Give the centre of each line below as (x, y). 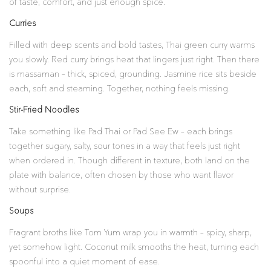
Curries (22, 24)
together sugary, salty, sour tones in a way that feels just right (125, 146)
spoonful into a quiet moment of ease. (84, 262)
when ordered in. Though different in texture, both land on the (129, 161)
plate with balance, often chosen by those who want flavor (121, 175)
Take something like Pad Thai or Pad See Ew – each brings (121, 132)
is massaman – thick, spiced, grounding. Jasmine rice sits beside (133, 74)
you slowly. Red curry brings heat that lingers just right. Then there (134, 60)
